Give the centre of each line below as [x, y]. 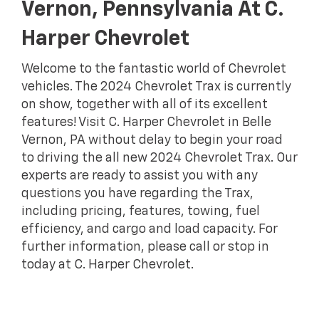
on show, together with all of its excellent [145, 105]
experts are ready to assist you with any [140, 176]
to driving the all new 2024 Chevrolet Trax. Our [159, 158]
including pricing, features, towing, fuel [141, 212]
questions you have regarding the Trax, [137, 194]
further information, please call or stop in [145, 247]
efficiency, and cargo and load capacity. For [150, 230]
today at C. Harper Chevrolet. [108, 265]
